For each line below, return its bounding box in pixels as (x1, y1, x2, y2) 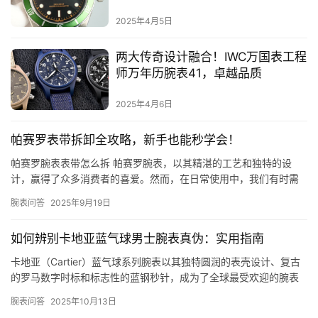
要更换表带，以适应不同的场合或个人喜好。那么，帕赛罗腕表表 (11, 188, 299, 201)
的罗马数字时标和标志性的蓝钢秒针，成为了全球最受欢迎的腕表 (11, 271, 299, 284)
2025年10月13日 (50, 296, 116, 307)
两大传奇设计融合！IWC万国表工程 (115, 49, 307, 64)
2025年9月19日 (50, 197, 111, 209)
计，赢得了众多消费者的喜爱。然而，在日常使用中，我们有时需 (11, 172, 299, 185)
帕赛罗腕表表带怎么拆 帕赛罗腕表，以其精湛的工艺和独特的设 (11, 157, 292, 170)
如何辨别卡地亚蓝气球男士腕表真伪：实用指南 (11, 231, 264, 246)
